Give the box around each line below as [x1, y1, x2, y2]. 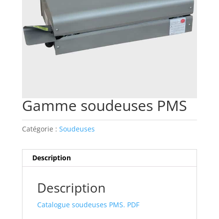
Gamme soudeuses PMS [22, 95, 187, 116]
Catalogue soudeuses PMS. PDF [37, 200, 139, 210]
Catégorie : [22, 124, 59, 134]
